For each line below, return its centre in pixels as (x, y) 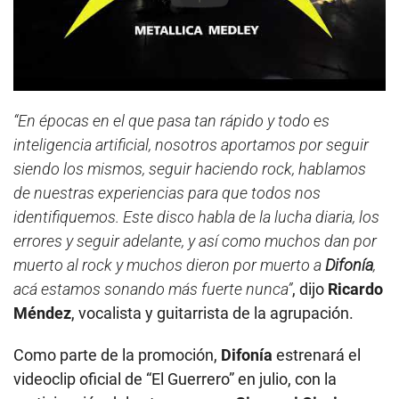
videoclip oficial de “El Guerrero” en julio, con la (175, 379)
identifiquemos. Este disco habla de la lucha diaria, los (196, 217)
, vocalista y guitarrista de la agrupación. (212, 313)
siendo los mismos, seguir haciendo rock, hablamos (190, 169)
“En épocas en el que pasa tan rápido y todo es (171, 121)
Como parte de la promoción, (117, 355)
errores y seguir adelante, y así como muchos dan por (195, 241)
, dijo (310, 289)
